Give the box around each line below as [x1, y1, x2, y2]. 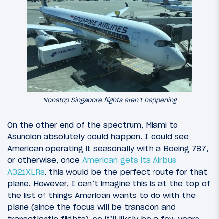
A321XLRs [7, 166, 44, 176]
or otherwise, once [7, 154, 82, 165]
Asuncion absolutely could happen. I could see [7, 131, 189, 141]
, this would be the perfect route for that [44, 166, 207, 176]
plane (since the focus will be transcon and [7, 201, 175, 212]
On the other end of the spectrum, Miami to [7, 119, 178, 130]
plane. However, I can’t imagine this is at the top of [7, 178, 210, 188]
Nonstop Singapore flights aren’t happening [43, 96, 176, 105]
